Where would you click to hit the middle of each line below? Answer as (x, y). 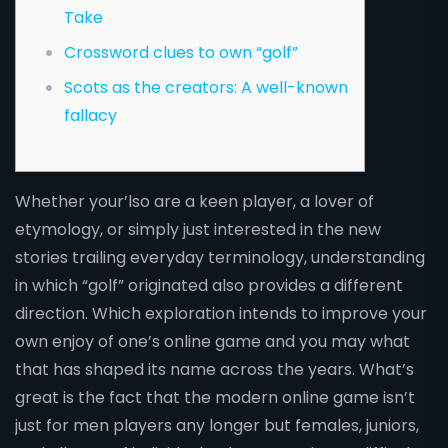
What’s (386, 369)
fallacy (90, 115)
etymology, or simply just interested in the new (198, 229)
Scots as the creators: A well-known (206, 87)
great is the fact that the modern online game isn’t (215, 397)
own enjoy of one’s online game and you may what (212, 341)
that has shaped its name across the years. (187, 369)
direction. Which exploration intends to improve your (221, 313)
